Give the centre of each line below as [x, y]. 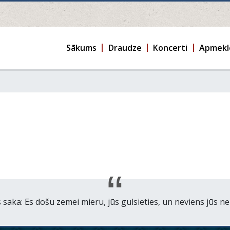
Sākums [81, 47]
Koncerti [170, 47]
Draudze [125, 47]
